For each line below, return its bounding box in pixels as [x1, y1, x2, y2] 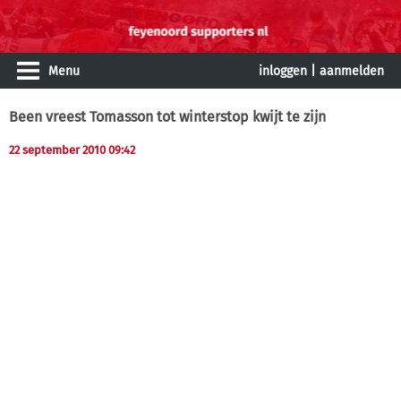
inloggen [259, 64, 307, 79]
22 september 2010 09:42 [9, 143, 135, 157]
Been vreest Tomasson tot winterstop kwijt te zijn [9, 108, 326, 125]
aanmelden [320, 64, 384, 79]
